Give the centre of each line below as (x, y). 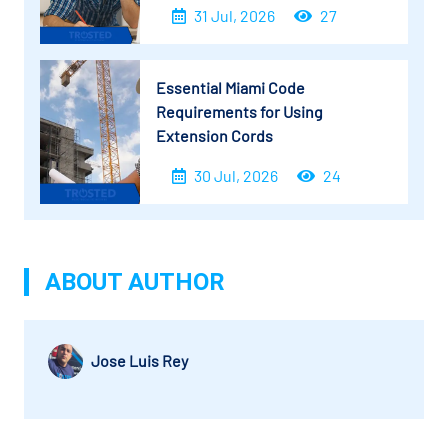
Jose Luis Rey (139, 361)
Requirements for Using (239, 111)
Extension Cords (214, 135)
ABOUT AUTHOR (135, 281)
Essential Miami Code (230, 87)
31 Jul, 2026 (234, 15)
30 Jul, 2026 (236, 175)
